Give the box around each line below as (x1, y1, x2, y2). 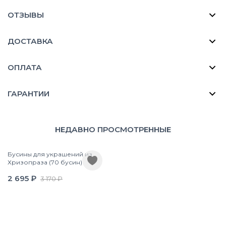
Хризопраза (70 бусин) (8, 158, 82, 166)
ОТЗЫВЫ (8, 10, 44, 20)
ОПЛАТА (8, 62, 42, 72)
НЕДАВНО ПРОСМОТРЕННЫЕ (55, 124, 171, 134)
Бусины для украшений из (8, 150, 92, 158)
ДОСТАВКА (8, 36, 53, 46)
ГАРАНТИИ (8, 88, 49, 98)
